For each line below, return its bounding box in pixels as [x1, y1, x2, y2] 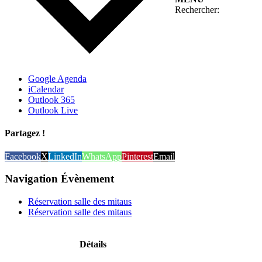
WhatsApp [82, 151, 122, 161]
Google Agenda [28, 74, 87, 84]
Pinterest [122, 151, 153, 161]
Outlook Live [28, 105, 78, 116]
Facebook [5, 151, 41, 161]
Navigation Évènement [5, 173, 114, 185]
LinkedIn [48, 151, 82, 161]
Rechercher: [175, 4, 219, 15]
